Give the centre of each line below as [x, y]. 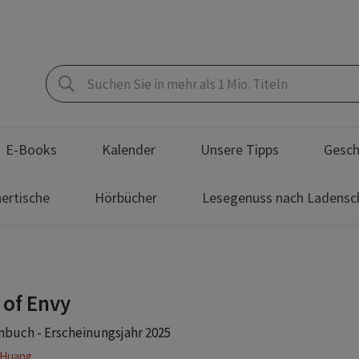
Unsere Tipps [240, 149]
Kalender [129, 149]
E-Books [31, 149]
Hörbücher [126, 198]
